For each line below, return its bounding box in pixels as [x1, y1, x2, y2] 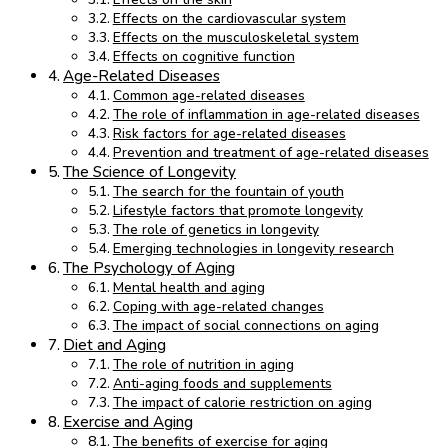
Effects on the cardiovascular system [112, 9, 346, 29]
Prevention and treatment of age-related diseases [112, 143, 429, 163]
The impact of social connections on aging [112, 316, 379, 336]
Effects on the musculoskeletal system [112, 28, 359, 48]
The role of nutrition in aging [112, 355, 294, 375]
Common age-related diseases [112, 86, 305, 106]
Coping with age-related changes [112, 297, 324, 317]
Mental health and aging [112, 278, 265, 298]
